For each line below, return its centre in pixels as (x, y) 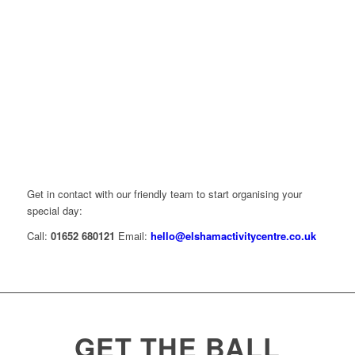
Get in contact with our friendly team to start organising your (164, 193)
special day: (54, 210)
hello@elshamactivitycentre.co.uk (233, 235)
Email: (134, 235)
